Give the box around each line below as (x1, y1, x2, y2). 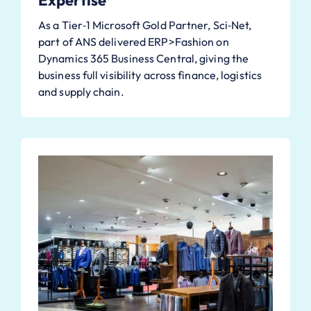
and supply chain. (38, 85, 124, 99)
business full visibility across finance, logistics (38, 68, 262, 83)
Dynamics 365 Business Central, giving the (38, 51, 249, 66)
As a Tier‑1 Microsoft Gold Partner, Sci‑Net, (38, 18, 252, 33)
